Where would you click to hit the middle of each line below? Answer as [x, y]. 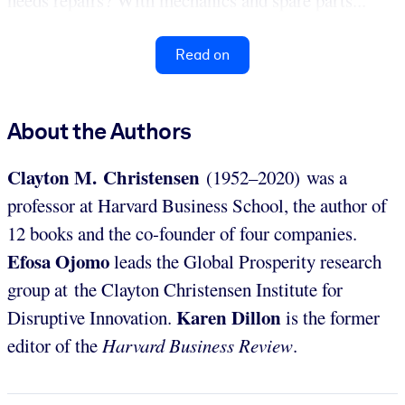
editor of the [55, 346]
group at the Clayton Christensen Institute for [175, 290]
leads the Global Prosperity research [245, 262]
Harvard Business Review [198, 346]
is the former [330, 318]
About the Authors [99, 132]
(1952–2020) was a [273, 178]
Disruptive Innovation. [92, 318]
